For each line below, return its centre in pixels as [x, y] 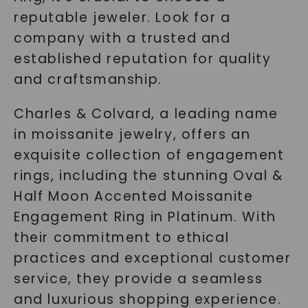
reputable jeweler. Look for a [122, 18]
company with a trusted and [122, 38]
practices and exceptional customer [152, 258]
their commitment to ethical [121, 238]
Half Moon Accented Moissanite [133, 196]
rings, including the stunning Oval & [148, 176]
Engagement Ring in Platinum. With [145, 217]
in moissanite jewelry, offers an [132, 134]
